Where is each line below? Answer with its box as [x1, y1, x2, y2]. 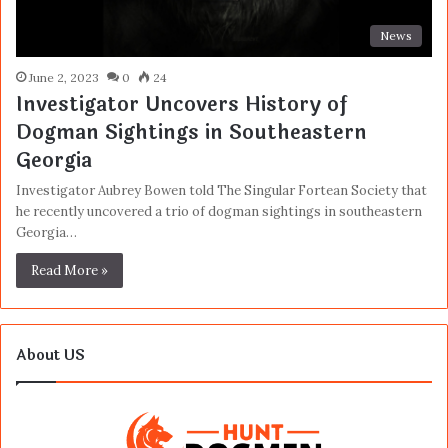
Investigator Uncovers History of [16, 89, 347, 121]
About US [16, 344, 85, 368]
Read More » [31, 262, 108, 280]
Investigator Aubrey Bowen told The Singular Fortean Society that [16, 182, 427, 200]
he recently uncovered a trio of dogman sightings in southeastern [16, 203, 422, 221]
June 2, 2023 [29, 70, 99, 86]
